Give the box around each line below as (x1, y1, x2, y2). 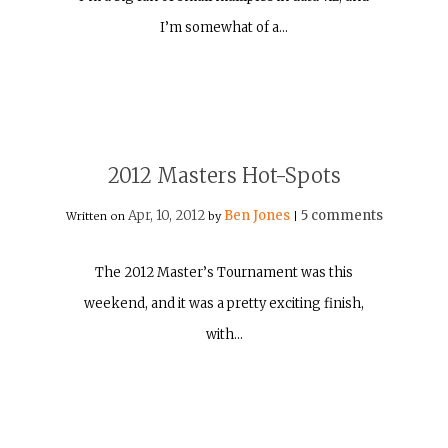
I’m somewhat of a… (160, 19, 288, 37)
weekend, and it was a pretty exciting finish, (84, 295, 364, 313)
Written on (65, 209, 128, 224)
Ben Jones (223, 207, 290, 225)
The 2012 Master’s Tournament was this (95, 264, 353, 282)
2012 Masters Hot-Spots (107, 163, 341, 189)
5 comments (300, 207, 383, 225)
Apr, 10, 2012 (127, 207, 205, 225)
